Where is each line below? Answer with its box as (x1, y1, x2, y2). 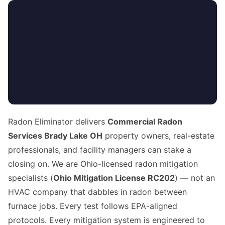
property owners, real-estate (102, 131, 214, 141)
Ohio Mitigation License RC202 (53, 173, 175, 183)
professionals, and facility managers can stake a (8, 145, 191, 155)
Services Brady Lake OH (8, 131, 102, 141)
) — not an (175, 173, 215, 183)
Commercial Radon (107, 117, 182, 127)
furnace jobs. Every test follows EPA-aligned (8, 201, 177, 211)
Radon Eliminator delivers (8, 117, 107, 127)
